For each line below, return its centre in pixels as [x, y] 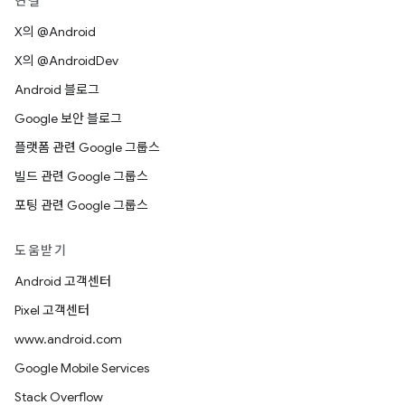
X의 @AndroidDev [66, 61]
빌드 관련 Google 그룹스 [81, 176]
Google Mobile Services [82, 368]
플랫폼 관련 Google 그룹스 [87, 147]
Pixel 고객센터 [52, 310]
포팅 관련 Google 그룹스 [81, 205]
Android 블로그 [57, 89]
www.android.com [68, 339]
